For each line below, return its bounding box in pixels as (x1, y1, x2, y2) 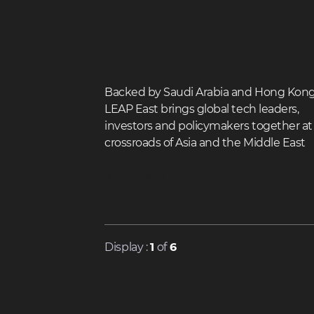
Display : (104, 242, 151, 253)
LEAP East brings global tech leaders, (104, 104, 299, 115)
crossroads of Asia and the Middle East (104, 137, 306, 149)
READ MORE (104, 172, 174, 181)
